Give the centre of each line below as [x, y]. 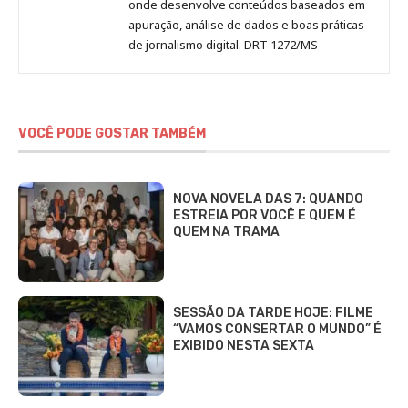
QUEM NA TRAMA [226, 231]
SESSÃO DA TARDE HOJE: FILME [273, 312]
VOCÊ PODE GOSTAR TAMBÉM [112, 133]
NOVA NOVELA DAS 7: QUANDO [268, 199]
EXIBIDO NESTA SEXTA [244, 345]
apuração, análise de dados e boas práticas [246, 24]
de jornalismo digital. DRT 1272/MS [223, 44]
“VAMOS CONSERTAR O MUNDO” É [277, 329]
